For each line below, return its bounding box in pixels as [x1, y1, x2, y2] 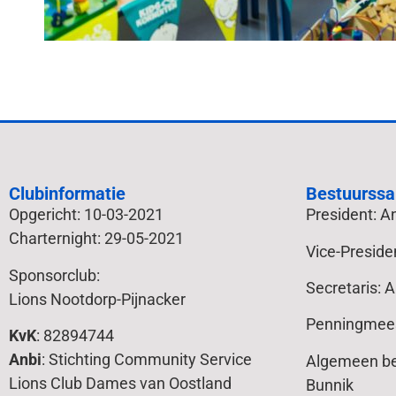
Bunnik [306, 375, 354, 394]
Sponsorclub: [9, 265, 100, 285]
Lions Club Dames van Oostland [9, 373, 232, 392]
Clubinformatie [9, 183, 126, 205]
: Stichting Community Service [42, 349, 252, 369]
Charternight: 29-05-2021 [9, 229, 184, 248]
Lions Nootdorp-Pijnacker [9, 289, 186, 308]
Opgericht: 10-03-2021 [9, 205, 164, 225]
